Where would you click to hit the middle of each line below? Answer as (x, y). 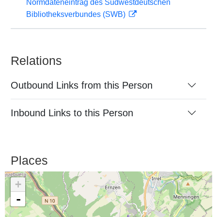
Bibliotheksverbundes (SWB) (77, 14)
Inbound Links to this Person (72, 113)
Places (29, 160)
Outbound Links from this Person (82, 85)
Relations (36, 61)
